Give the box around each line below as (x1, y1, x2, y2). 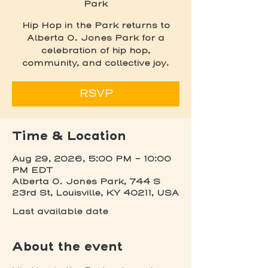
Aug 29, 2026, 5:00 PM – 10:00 (12, 154, 171, 164)
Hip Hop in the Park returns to (22, 20, 170, 31)
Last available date (12, 206, 108, 217)
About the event (12, 239, 123, 254)
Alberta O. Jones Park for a (27, 33, 165, 43)
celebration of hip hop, (41, 45, 150, 56)
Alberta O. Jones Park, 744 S (12, 176, 160, 187)
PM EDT (12, 165, 53, 175)
